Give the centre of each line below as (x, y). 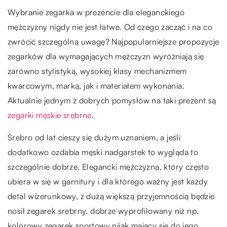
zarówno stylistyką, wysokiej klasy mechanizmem (97, 71)
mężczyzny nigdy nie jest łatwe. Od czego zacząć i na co (110, 27)
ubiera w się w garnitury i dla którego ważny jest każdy (108, 182)
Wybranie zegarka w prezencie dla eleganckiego (96, 12)
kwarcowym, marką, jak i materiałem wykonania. (96, 86)
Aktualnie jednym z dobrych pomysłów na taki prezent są (112, 101)
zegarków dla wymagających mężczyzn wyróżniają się (106, 56)
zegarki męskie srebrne (50, 115)
